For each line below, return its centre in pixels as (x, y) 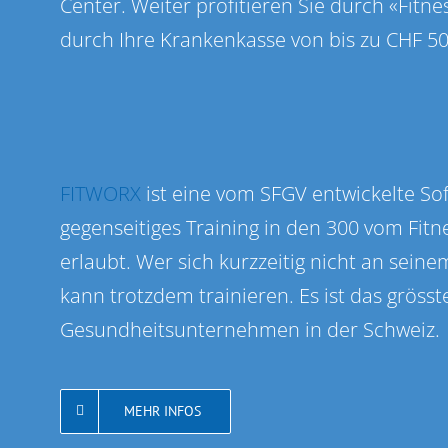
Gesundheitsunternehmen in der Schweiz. (250, 329)
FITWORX (101, 193)
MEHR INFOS (163, 410)
